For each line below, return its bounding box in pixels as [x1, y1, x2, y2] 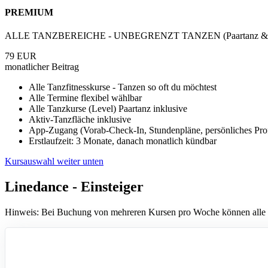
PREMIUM [5, 7, 53, 17]
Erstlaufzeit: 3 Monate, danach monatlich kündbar [29, 135, 217, 146]
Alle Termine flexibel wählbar [29, 92, 142, 103]
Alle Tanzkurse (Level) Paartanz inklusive [29, 103, 187, 114]
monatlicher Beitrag [5, 61, 79, 72]
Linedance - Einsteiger [5, 178, 144, 194]
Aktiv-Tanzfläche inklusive [29, 114, 131, 124]
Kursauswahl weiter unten [5, 156, 103, 166]
